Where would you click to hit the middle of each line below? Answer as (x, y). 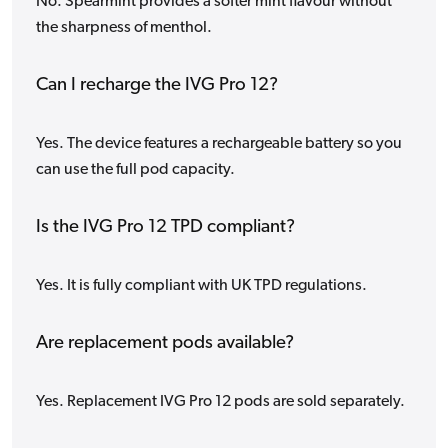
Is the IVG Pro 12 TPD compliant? (165, 228)
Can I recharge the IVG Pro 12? (157, 86)
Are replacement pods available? (165, 344)
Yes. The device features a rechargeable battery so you (219, 144)
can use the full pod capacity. (135, 170)
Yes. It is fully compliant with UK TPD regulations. (201, 286)
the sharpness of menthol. (124, 28)
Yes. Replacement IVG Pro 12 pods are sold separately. (220, 402)
